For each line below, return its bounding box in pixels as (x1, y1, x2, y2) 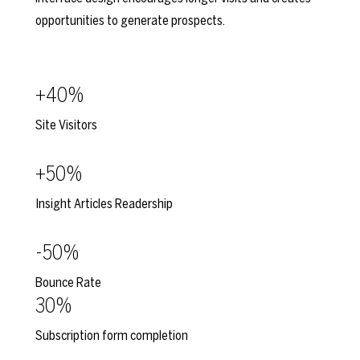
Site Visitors (35, 117, 97, 133)
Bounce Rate (35, 275, 101, 290)
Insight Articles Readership (35, 196, 173, 211)
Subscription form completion (35, 328, 188, 343)
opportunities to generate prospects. (35, 13, 225, 28)
